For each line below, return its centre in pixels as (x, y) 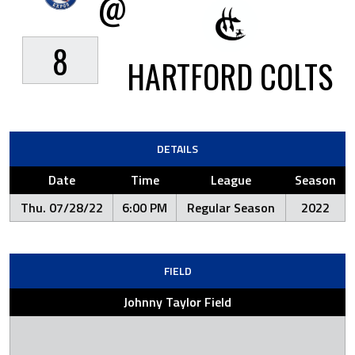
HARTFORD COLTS (230, 76)
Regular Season (231, 208)
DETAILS (177, 149)
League (231, 180)
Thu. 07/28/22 (61, 208)
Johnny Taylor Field (177, 302)
